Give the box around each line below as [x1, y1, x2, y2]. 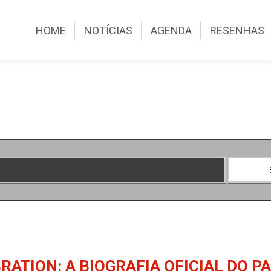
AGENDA [151, 24, 192, 37]
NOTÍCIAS [84, 24, 133, 37]
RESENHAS [210, 24, 265, 37]
